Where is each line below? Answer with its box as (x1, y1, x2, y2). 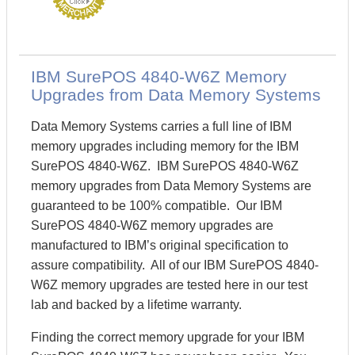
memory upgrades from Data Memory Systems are (31, 179, 311, 193)
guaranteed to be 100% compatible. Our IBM (31, 199, 282, 212)
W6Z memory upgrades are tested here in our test (31, 278, 307, 292)
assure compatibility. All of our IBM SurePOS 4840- (31, 258, 319, 272)
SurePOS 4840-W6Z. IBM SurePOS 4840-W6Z (31, 159, 299, 173)
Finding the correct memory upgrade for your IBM (31, 330, 304, 344)
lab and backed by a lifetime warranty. (31, 298, 245, 311)
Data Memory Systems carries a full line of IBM (31, 120, 292, 133)
